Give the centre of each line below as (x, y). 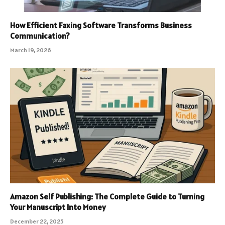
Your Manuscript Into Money (58, 207)
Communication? (40, 36)
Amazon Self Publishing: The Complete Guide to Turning (107, 196)
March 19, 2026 (31, 50)
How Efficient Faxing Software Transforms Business (101, 25)
